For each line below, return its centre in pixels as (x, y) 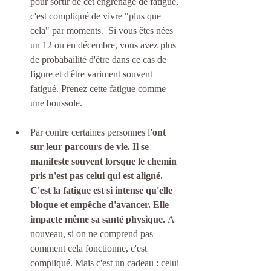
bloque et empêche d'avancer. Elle (101, 205)
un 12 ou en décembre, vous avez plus (104, 45)
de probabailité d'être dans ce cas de (100, 60)
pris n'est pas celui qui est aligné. (98, 176)
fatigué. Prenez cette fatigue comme (99, 89)
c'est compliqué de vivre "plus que (97, 16)
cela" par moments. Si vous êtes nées (103, 31)
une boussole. (57, 103)
